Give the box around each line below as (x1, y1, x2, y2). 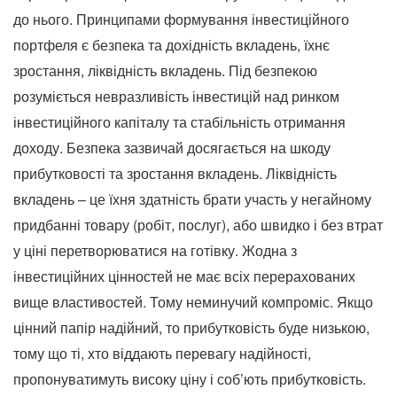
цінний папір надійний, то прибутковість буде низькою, (13, 317, 370, 338)
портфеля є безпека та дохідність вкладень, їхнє (13, 35, 330, 55)
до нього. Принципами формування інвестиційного (13, 9, 349, 29)
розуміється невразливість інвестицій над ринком (13, 86, 339, 106)
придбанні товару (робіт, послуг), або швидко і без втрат (13, 214, 383, 235)
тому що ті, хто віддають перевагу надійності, (13, 343, 311, 363)
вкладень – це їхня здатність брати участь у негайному (13, 189, 371, 209)
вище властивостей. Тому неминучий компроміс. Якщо (13, 292, 373, 312)
